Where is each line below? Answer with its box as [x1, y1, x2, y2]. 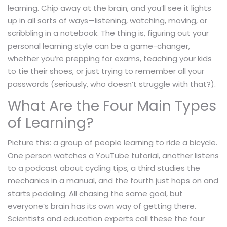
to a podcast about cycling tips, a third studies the [8, 163, 200, 174]
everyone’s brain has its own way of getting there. [8, 201, 196, 212]
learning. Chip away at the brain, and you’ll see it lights [8, 3, 211, 14]
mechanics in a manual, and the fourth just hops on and [8, 175, 218, 186]
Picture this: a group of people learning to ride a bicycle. [8, 137, 217, 148]
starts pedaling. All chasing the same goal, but [8, 188, 183, 199]
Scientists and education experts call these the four [8, 213, 205, 224]
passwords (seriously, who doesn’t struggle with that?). [8, 79, 216, 90]
